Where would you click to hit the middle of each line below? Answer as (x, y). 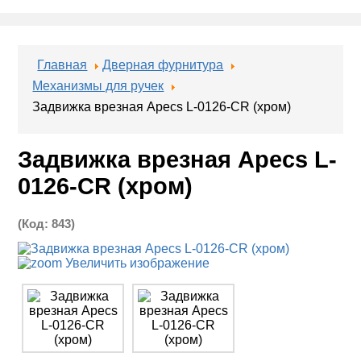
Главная (62, 65)
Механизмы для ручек (98, 86)
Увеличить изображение (136, 263)
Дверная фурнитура (163, 65)
